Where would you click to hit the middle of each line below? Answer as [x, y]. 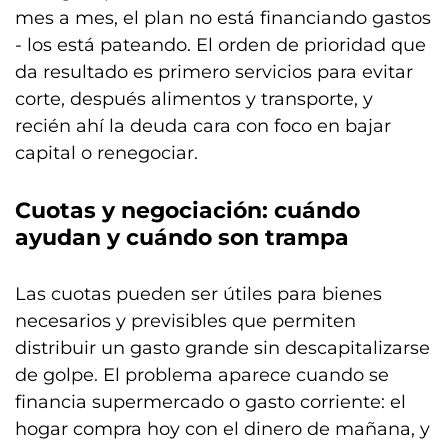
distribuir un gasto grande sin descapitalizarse [222, 347]
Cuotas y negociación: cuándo [187, 210]
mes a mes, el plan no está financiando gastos [223, 17]
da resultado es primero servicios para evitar [214, 71]
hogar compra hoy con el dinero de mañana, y [222, 428]
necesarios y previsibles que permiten [185, 320]
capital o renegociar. [106, 152]
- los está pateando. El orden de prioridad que [220, 44]
